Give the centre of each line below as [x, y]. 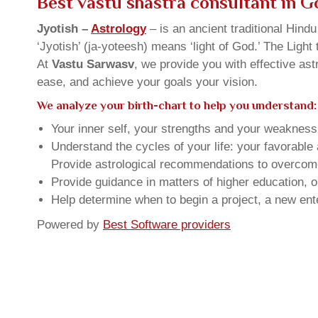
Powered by [70, 225]
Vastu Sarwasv [93, 64]
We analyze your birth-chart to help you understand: [177, 105]
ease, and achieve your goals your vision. [147, 82]
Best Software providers [167, 225]
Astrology [119, 29]
